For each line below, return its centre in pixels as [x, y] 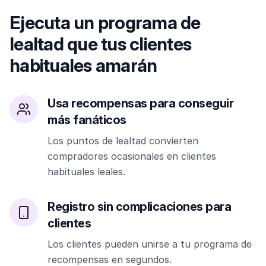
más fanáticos [87, 120]
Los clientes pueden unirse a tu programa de [150, 244]
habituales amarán [83, 65]
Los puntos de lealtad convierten [123, 141]
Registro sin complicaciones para [139, 207]
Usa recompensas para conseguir [140, 103]
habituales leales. [86, 172]
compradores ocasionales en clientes [132, 156]
